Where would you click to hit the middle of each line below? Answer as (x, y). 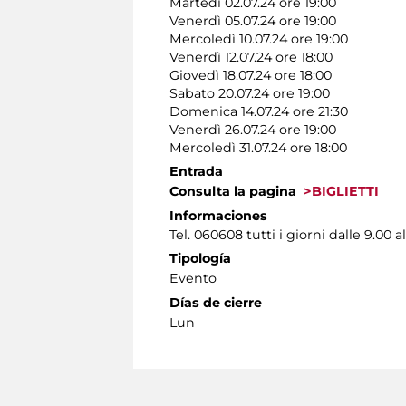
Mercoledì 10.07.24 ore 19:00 (259, 39)
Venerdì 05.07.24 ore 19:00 (253, 21)
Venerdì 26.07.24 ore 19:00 (253, 130)
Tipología (200, 259)
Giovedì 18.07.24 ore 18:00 (251, 76)
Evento (193, 279)
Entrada (196, 172)
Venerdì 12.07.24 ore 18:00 (251, 58)
